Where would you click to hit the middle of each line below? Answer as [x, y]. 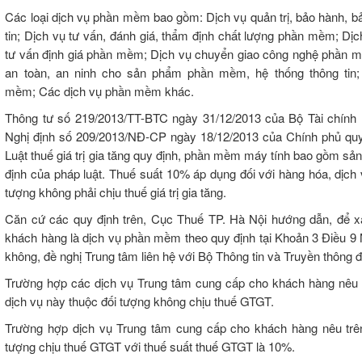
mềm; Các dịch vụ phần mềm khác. [100, 91]
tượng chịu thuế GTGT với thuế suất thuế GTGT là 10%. [150, 347]
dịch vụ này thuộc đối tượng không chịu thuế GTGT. [140, 301]
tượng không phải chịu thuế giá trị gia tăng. [116, 192]
